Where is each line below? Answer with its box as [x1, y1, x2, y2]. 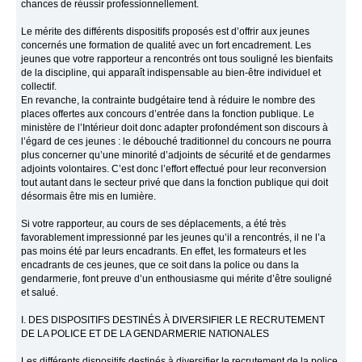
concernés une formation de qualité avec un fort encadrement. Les [21, 40, 312, 52]
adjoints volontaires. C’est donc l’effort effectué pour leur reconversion [21, 163, 327, 175]
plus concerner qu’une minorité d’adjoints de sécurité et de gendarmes [21, 149, 331, 162]
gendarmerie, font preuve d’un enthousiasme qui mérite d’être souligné [21, 273, 333, 285]
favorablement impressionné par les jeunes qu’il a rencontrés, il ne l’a [21, 232, 326, 244]
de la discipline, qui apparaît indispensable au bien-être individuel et [21, 67, 322, 79]
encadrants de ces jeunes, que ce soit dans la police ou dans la [21, 259, 300, 271]
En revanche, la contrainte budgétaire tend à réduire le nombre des [21, 95, 316, 107]
